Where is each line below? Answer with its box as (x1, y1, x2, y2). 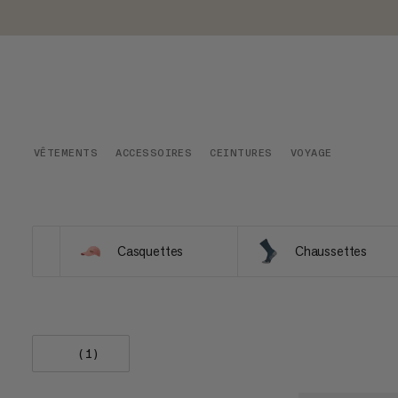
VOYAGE (290, 147, 332, 159)
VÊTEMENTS (33, 147, 99, 159)
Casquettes (116, 243, 184, 259)
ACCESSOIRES (115, 147, 193, 159)
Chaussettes (294, 243, 368, 259)
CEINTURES (210, 147, 273, 159)
